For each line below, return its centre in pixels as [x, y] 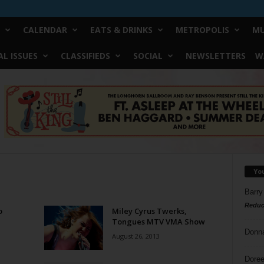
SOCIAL [148, 56]
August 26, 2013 [136, 236]
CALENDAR [45, 30]
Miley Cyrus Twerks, [149, 211]
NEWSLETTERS [215, 56]
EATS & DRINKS [121, 30]
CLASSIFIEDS [85, 56]
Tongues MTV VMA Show [158, 222]
